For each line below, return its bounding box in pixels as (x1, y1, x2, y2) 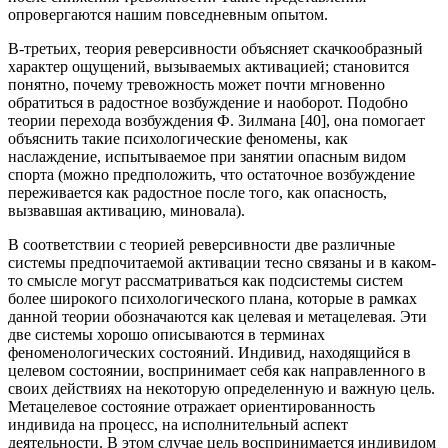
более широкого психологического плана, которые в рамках (8, 290, 417, 308)
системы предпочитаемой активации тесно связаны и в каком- (8, 254, 436, 272)
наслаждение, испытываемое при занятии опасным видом (8, 148, 406, 166)
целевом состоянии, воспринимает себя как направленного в (8, 362, 426, 380)
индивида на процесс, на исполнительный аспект (8, 416, 348, 434)
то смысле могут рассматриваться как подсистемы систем (8, 272, 403, 290)
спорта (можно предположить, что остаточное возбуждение (8, 166, 415, 184)
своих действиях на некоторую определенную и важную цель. (8, 380, 435, 398)
